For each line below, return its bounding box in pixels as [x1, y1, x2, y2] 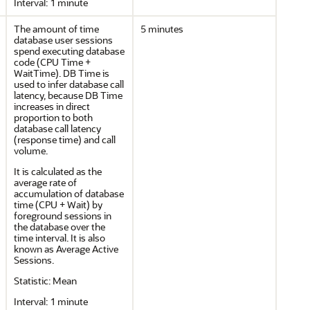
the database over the [14, 220, 105, 233]
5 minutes [140, 22, 183, 35]
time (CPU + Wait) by [14, 198, 102, 211]
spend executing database [14, 44, 125, 57]
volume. [14, 144, 48, 157]
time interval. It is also [14, 231, 105, 244]
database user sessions [14, 33, 113, 46]
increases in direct [14, 100, 90, 113]
